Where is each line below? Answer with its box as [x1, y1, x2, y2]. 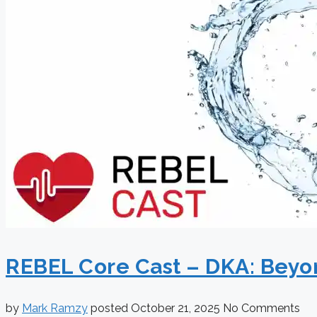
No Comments [223, 301, 300, 316]
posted [91, 301, 131, 316]
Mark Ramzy [22, 301, 88, 316]
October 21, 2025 [131, 301, 223, 316]
